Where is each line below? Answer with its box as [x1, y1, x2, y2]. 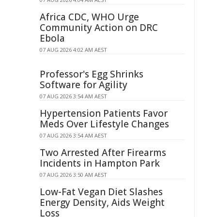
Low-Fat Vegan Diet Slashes [40, 186, 163, 198]
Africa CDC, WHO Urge [40, 11, 139, 23]
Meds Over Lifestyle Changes [40, 118, 169, 130]
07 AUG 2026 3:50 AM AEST [40, 171, 107, 178]
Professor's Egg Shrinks [40, 68, 143, 80]
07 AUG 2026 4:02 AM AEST [40, 46, 107, 53]
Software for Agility [40, 78, 127, 91]
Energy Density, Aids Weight [40, 196, 165, 209]
